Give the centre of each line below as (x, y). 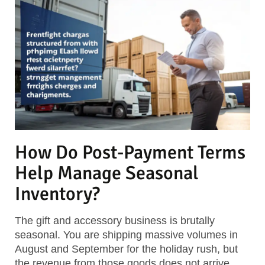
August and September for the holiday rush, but (126, 249)
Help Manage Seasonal (107, 173)
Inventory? (57, 194)
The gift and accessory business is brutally (115, 221)
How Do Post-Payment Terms (130, 153)
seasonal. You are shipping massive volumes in (126, 235)
